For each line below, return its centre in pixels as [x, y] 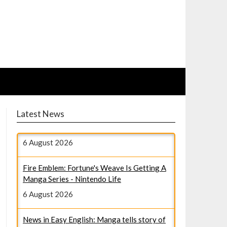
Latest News [40, 114]
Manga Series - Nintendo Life [72, 156]
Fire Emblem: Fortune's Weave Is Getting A [94, 144]
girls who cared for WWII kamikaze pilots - [94, 207]
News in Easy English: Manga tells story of [94, 196]
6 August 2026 [48, 171]
